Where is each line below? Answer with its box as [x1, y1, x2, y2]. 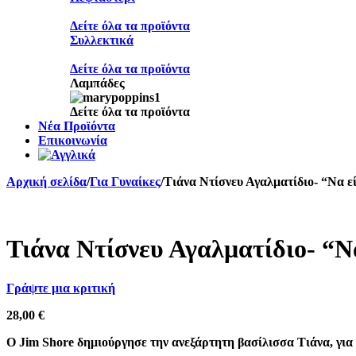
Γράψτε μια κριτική [6, 281, 115, 295]
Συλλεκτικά [70, 33, 133, 47]
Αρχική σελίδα [6, 174, 87, 188]
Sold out [6, 203, 51, 217]
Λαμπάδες [70, 75, 125, 90]
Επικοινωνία [38, 133, 107, 147]
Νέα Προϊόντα [38, 118, 115, 133]
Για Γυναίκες [90, 174, 161, 188]
